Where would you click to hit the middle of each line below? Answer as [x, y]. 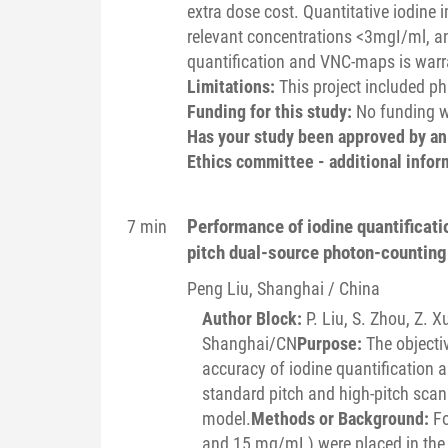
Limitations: [232, 86]
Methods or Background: [341, 418]
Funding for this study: [271, 111]
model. [226, 418]
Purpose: [331, 343]
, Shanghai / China [314, 288]
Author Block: [253, 318]
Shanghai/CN [249, 343]
